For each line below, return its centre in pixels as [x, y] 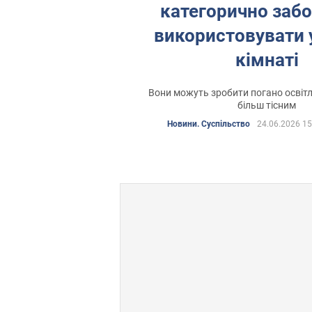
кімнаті [267, 60]
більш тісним [267, 105]
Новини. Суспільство [209, 124]
